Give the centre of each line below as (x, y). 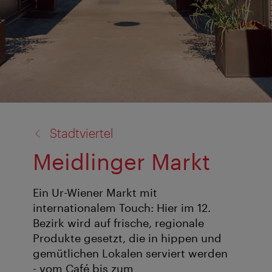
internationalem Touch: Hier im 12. (122, 208)
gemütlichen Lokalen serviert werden (130, 253)
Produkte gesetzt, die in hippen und (127, 238)
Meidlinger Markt (121, 161)
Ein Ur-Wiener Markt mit (95, 193)
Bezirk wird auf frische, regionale (118, 223)
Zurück (33, 118)
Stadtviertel (82, 133)
